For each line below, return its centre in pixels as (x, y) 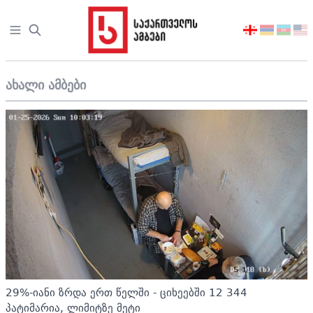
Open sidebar (45, 31)
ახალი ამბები (46, 85)
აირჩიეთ (265, 31)
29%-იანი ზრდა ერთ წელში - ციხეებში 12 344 (126, 292)
